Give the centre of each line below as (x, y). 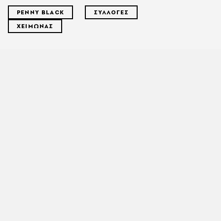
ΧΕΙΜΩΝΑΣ (35, 26)
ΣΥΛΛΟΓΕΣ (111, 13)
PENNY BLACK (40, 13)
